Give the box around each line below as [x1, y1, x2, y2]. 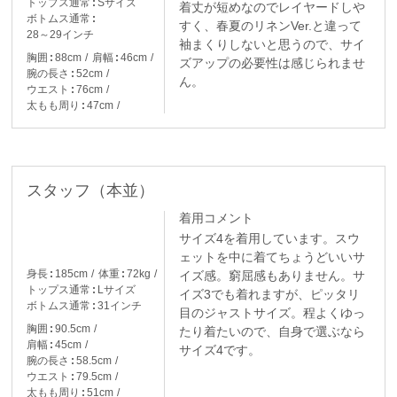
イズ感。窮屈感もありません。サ [179, 268, 366, 283]
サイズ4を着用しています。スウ [179, 230, 361, 245]
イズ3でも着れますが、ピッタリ [179, 286, 361, 301]
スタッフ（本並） [27, 181, 155, 199]
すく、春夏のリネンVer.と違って [179, 18, 362, 33]
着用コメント [179, 210, 254, 225]
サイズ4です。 [179, 342, 261, 357]
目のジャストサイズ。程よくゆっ [179, 305, 366, 320]
